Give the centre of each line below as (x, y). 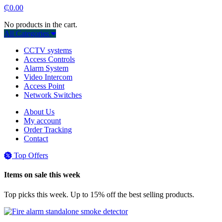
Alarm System (46, 68)
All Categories (27, 33)
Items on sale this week (42, 175)
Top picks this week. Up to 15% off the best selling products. (99, 194)
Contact (36, 139)
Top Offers (31, 155)
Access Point (44, 86)
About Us (39, 112)
